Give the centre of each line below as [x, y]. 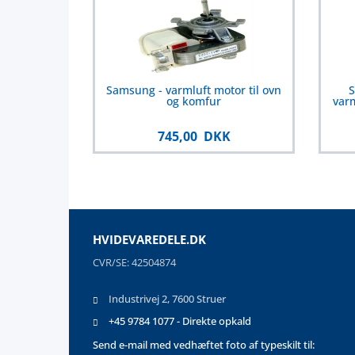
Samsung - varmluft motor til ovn [194, 90]
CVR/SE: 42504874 [134, 262]
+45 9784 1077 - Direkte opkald [180, 321]
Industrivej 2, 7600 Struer [167, 299]
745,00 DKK [194, 136]
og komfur [194, 101]
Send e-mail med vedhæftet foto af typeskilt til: [204, 345]
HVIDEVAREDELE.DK [149, 239]
